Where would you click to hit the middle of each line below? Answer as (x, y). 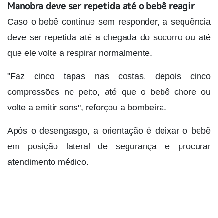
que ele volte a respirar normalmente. (80, 53)
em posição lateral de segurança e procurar (109, 147)
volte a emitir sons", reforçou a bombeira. (87, 108)
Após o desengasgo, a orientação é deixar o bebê (109, 131)
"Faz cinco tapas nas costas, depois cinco (109, 77)
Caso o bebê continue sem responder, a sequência (109, 22)
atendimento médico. (48, 162)
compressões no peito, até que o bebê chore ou (109, 92)
